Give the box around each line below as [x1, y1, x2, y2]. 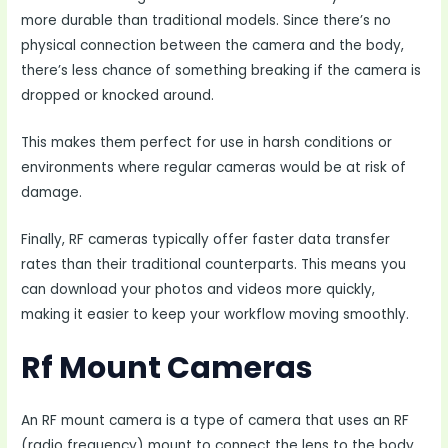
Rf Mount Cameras [21, 346, 314, 389]
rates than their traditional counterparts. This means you [21, 254, 407, 274]
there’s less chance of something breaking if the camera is [21, 61, 422, 81]
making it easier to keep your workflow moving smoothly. [21, 304, 410, 324]
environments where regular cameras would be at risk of [21, 157, 407, 177]
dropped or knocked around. [21, 86, 215, 106]
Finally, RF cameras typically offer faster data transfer [21, 229, 391, 249]
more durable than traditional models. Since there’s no [21, 11, 392, 31]
